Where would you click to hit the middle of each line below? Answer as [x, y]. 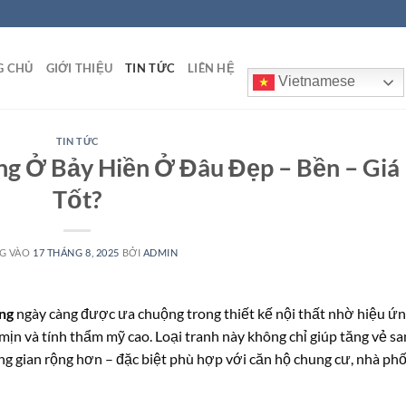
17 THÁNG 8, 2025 [76, 252]
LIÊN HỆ [211, 68]
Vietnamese [314, 82]
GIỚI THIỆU [79, 68]
